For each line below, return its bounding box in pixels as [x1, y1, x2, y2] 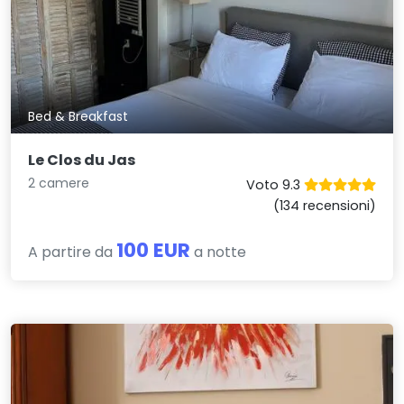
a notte [190, 241, 247, 262]
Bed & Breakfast [28, 107, 129, 126]
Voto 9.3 [245, 175, 304, 194]
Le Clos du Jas [28, 149, 136, 170]
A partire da [28, 241, 117, 262]
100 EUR [116, 235, 191, 264]
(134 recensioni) [272, 196, 376, 215]
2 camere [28, 173, 90, 192]
